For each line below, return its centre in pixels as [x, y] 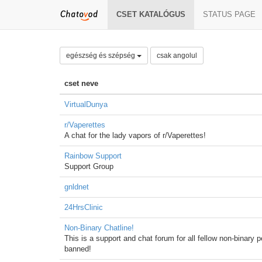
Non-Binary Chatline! [99, 228]
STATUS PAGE [229, 14]
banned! [78, 249]
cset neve [81, 83]
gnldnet [77, 187]
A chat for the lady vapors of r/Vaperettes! [135, 135]
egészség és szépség [101, 56]
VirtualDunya [86, 104]
